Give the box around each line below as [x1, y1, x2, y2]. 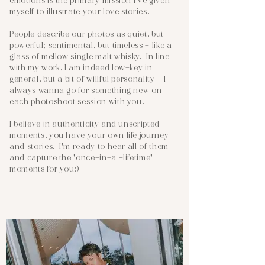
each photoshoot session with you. [9, 98, 144, 106]
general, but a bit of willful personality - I [9, 76, 166, 83]
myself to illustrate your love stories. [9, 8, 150, 16]
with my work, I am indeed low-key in [9, 64, 153, 72]
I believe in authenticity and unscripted [9, 121, 160, 128]
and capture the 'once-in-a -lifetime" [9, 154, 154, 162]
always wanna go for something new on [9, 87, 162, 95]
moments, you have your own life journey [9, 132, 169, 140]
